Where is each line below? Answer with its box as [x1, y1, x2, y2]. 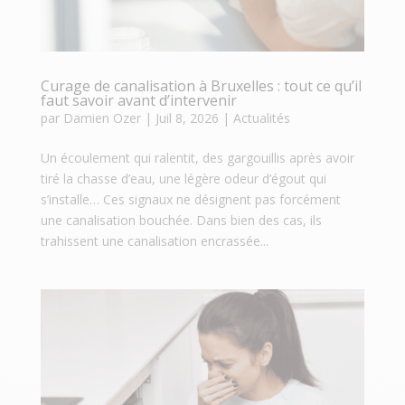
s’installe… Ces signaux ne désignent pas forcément [40, 190, 341, 208]
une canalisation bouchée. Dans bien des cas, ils [40, 211, 322, 229]
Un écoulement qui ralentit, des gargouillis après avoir [40, 148, 354, 166]
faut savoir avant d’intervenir [40, 89, 237, 110]
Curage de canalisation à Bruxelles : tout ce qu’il [40, 75, 362, 96]
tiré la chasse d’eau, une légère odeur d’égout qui [40, 169, 326, 187]
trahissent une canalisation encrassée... [40, 231, 268, 250]
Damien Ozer [62, 108, 141, 127]
